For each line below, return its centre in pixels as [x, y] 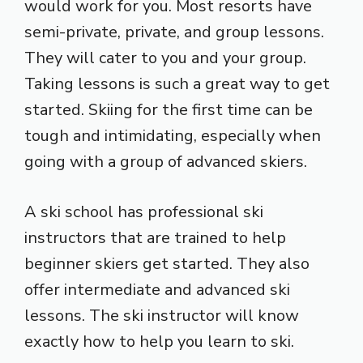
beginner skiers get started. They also [167, 263]
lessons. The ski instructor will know [162, 315]
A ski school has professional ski [144, 211]
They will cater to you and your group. [165, 58]
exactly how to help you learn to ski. [159, 341]
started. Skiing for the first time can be [169, 109]
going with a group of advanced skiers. [166, 161]
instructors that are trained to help [155, 237]
